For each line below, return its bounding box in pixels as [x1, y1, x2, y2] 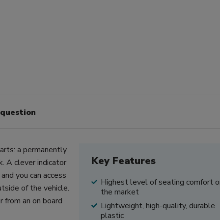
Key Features [91, 154, 156, 167]
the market [100, 186, 139, 197]
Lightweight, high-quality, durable [100, 200, 215, 211]
